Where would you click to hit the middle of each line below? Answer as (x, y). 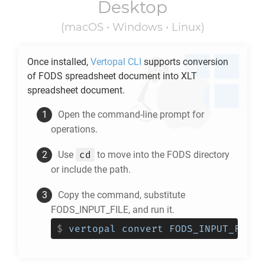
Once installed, (59, 62)
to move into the (131, 155)
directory (210, 155)
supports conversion (185, 62)
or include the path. (91, 169)
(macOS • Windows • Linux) (132, 27)
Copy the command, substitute (122, 195)
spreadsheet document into (122, 76)
